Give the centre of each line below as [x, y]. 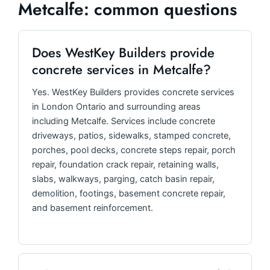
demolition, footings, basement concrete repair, [129, 194]
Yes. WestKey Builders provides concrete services [133, 93]
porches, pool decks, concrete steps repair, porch [134, 150]
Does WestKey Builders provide [123, 53]
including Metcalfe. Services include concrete [124, 121]
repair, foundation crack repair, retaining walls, [125, 165]
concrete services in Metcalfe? [121, 70]
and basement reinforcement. [93, 208]
